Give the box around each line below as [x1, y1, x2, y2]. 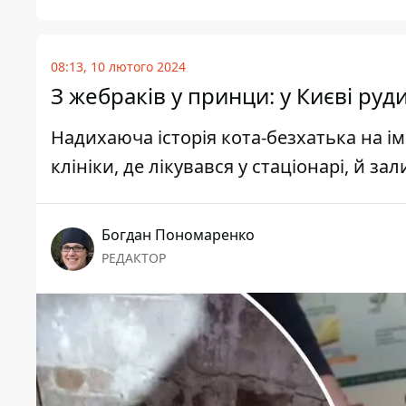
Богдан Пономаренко [101, 225, 255, 246]
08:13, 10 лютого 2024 [51, 58, 186, 76]
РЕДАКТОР [101, 249, 166, 267]
